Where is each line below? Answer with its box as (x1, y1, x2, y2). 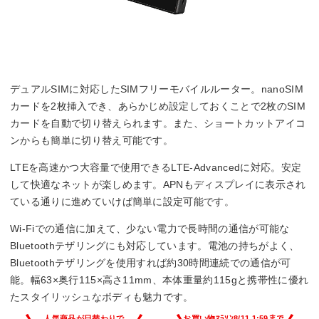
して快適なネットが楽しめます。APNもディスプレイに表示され (10, 178, 306, 190)
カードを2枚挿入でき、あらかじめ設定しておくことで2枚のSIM (10, 100, 305, 112)
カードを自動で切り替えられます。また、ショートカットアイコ (10, 117, 306, 129)
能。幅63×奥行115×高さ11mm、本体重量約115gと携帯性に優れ (10, 273, 309, 286)
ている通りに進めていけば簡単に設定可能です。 (10, 195, 235, 207)
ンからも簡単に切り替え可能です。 (10, 134, 174, 146)
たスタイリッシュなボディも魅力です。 (10, 291, 194, 303)
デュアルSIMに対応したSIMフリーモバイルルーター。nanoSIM (10, 83, 303, 95)
